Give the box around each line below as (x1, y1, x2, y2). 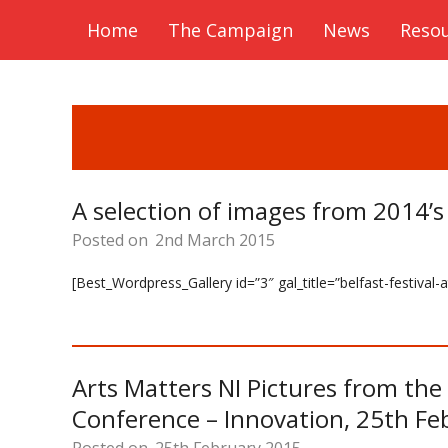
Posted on (72, 229, 152, 251)
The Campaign (168, 18, 293, 42)
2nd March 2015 (155, 229, 275, 251)
